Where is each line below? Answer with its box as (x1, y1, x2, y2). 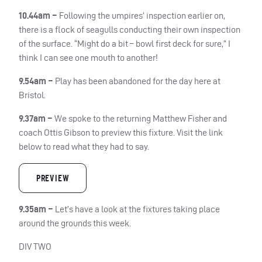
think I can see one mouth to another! (19, 52, 158, 63)
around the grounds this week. (19, 218, 131, 229)
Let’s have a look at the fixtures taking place (55, 204, 220, 215)
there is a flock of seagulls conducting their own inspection (19, 24, 240, 35)
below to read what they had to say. (19, 141, 149, 151)
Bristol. (19, 89, 46, 100)
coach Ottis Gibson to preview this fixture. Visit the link (19, 127, 223, 137)
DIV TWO (19, 242, 51, 252)
